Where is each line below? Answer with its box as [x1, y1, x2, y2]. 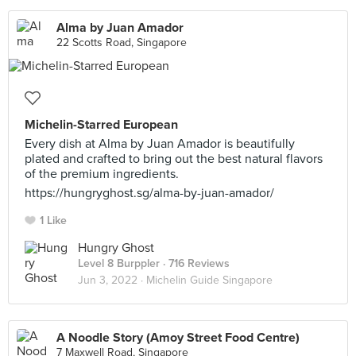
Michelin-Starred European [25, 117, 178, 133]
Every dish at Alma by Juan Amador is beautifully [25, 136, 295, 152]
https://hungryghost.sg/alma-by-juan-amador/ [25, 185, 274, 201]
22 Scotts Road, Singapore [56, 36, 187, 49]
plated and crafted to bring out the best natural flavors [25, 151, 323, 167]
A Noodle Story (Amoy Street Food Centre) [56, 330, 300, 346]
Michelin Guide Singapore [146, 273, 273, 287]
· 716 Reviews [160, 257, 230, 270]
